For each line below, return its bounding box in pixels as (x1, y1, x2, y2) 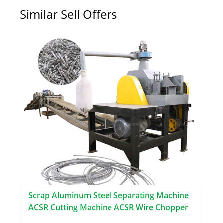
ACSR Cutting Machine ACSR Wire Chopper (28, 202, 188, 213)
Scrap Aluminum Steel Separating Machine (28, 190, 189, 201)
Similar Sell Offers (20, 6, 117, 23)
